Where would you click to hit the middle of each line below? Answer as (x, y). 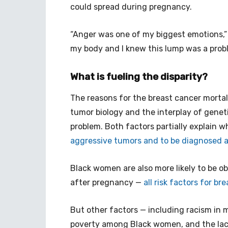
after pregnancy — (107, 182)
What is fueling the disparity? (139, 77)
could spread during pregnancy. (131, 7)
